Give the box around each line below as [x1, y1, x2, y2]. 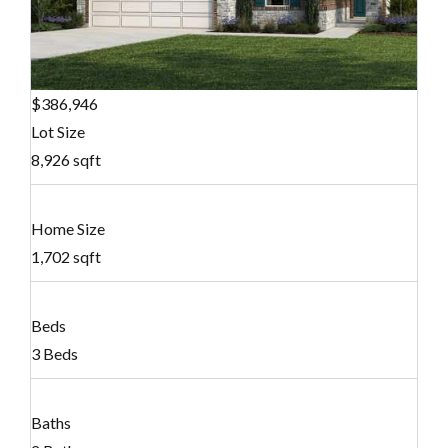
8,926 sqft [31, 150, 101, 170]
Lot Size [31, 122, 85, 142]
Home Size [31, 219, 105, 239]
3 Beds [31, 344, 78, 364]
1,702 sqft [31, 247, 101, 267]
